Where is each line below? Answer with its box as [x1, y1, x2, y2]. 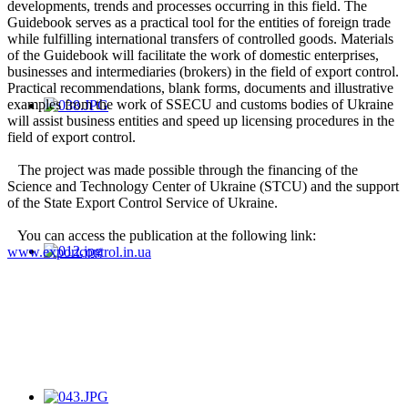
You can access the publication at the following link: [7, 228, 316, 244]
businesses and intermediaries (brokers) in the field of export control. [7, 64, 399, 80]
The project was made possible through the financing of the [7, 162, 358, 178]
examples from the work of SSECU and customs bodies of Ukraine [7, 97, 393, 113]
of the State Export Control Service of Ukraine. [7, 195, 278, 211]
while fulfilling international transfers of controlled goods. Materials [7, 31, 393, 47]
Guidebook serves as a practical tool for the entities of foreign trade [7, 15, 391, 31]
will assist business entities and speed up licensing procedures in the [7, 113, 394, 129]
